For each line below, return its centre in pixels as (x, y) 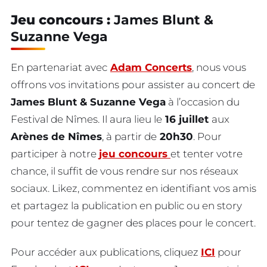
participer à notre (55, 154)
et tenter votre (207, 154)
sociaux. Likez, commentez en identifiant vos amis (133, 188)
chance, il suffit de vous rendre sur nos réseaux (125, 171)
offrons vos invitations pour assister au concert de (133, 85)
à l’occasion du (203, 102)
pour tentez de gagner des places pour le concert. (133, 223)
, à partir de (129, 136)
